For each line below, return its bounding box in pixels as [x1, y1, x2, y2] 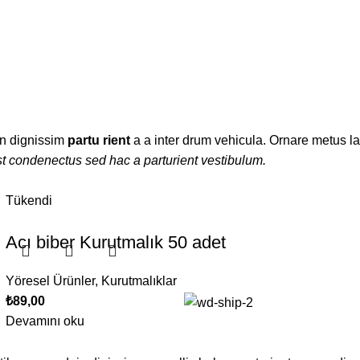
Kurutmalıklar [100, 274, 177, 288]
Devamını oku [5, 314, 84, 329]
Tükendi [5, 194, 52, 208]
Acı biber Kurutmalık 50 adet [5, 232, 226, 253]
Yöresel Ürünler [5, 274, 95, 288]
